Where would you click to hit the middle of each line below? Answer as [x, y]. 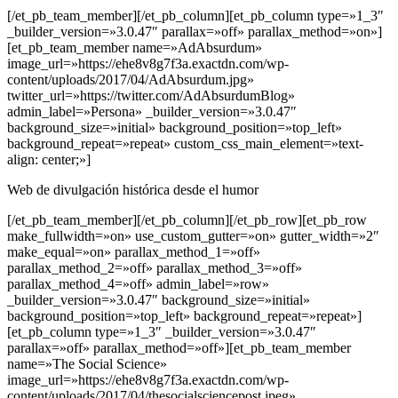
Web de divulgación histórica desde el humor [133, 190]
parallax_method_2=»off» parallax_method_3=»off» [155, 268]
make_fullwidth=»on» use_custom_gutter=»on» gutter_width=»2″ [193, 236]
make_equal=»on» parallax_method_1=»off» [134, 252]
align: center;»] [49, 160]
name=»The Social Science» [87, 364]
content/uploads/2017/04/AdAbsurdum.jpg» [131, 80]
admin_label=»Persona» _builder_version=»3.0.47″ [152, 112]
